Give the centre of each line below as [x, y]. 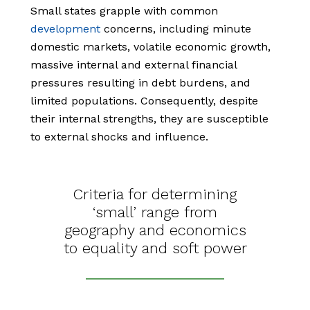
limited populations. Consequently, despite [144, 101]
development [65, 29]
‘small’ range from [155, 212]
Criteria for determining [155, 194]
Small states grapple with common [124, 11]
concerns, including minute [176, 29]
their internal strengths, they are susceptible [149, 119]
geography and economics [155, 230]
